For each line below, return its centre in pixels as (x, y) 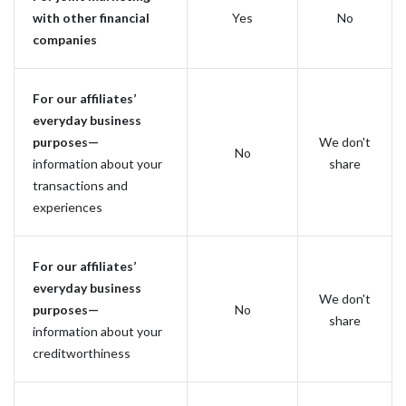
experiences (68, 207)
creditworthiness (82, 353)
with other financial (91, 18)
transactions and (80, 185)
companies (65, 39)
